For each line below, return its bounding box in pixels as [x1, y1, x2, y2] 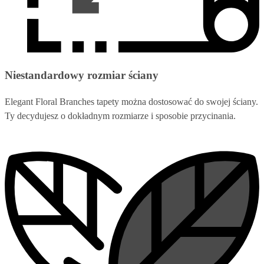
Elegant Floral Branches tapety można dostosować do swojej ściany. [5, 97, 258, 107]
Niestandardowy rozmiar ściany [5, 69, 159, 82]
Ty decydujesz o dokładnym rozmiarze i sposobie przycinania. [5, 111, 236, 121]
